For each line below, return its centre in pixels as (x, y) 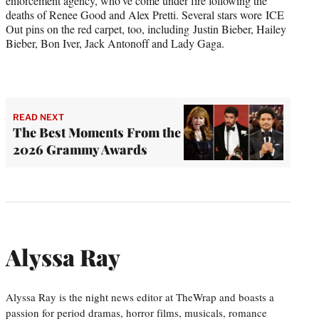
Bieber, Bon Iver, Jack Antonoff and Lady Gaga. (115, 43)
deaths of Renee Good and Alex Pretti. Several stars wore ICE (145, 14)
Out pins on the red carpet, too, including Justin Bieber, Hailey (146, 28)
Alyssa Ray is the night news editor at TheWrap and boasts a (140, 297)
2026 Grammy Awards (80, 149)
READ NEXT (38, 117)
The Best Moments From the (97, 132)
